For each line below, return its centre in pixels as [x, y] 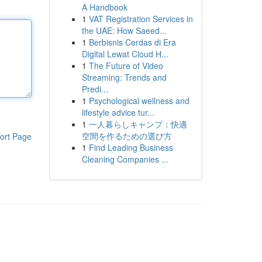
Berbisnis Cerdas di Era [132, 42]
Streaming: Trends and [124, 77]
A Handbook [104, 7]
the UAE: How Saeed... [124, 30]
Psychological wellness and [139, 101]
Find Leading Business [131, 147]
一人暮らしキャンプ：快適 [138, 124]
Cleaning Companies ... [125, 159]
